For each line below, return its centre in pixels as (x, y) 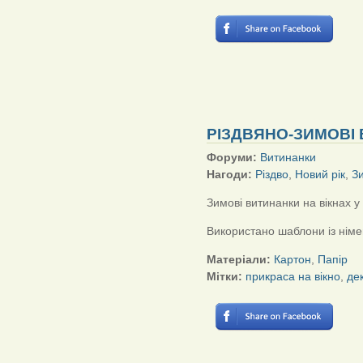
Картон (293, 260)
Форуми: (233, 158)
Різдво (272, 175)
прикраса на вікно (293, 277)
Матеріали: (240, 260)
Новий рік (320, 175)
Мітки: (226, 277)
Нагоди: (231, 175)
